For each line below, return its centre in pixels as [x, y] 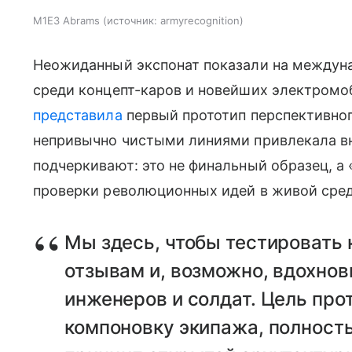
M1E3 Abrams [66, 20]
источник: [132, 20]
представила [78, 115]
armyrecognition [200, 20]
